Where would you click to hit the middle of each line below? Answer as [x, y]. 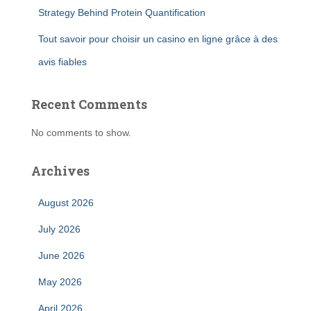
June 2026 [61, 255]
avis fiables [62, 62]
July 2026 [59, 229]
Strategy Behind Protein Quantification [122, 12]
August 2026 [66, 203]
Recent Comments [89, 104]
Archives [60, 171]
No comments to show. [81, 133]
